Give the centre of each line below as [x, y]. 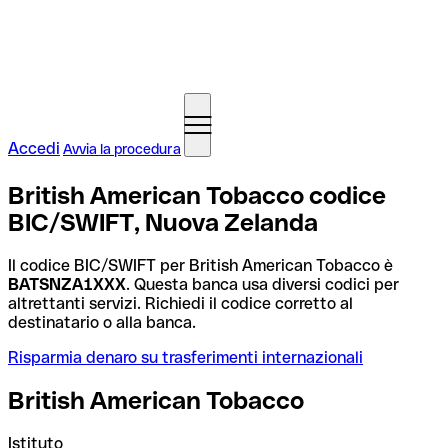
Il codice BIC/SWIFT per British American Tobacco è [200, 265]
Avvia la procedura [122, 149]
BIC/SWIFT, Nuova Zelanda [163, 222]
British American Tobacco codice [197, 195]
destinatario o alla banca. [102, 322]
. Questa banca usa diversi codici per [262, 284]
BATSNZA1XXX [67, 284]
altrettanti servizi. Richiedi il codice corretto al [180, 303]
